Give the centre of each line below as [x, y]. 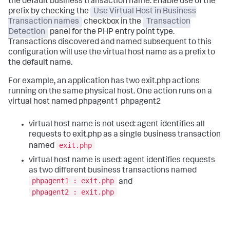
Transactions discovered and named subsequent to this [110, 43]
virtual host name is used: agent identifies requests [122, 160]
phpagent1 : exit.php [73, 181]
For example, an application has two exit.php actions [104, 82]
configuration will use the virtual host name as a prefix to [112, 53]
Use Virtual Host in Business [145, 12]
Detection [27, 32]
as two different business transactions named [113, 171]
